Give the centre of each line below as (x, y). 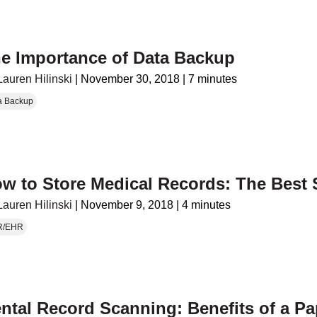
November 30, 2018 (131, 79)
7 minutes (213, 79)
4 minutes (207, 205)
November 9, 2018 (127, 205)
